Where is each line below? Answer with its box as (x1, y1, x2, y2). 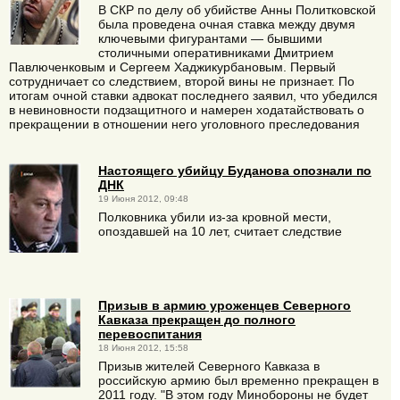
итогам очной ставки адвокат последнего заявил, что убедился (9, 87, 378, 103)
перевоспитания (98, 326, 202, 341)
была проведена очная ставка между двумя (98, 16, 355, 31)
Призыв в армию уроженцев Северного (98, 297, 351, 312)
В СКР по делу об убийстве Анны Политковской (98, 2, 376, 17)
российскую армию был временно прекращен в (98, 372, 379, 387)
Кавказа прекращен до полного (98, 312, 296, 327)
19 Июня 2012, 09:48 (98, 193, 188, 204)
